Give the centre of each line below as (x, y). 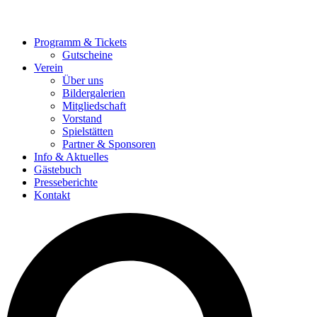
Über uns (83, 80)
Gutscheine (87, 54)
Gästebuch (58, 169)
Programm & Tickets (80, 42)
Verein (48, 67)
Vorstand (82, 118)
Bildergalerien (94, 93)
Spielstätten (88, 131)
